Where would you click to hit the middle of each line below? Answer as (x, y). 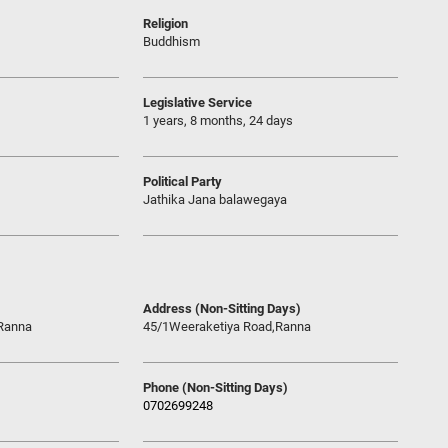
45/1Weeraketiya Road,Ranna (227, 326)
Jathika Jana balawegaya (215, 199)
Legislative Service (197, 102)
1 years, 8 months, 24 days (218, 120)
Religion (165, 23)
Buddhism (171, 41)
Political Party (182, 181)
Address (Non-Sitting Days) (222, 308)
